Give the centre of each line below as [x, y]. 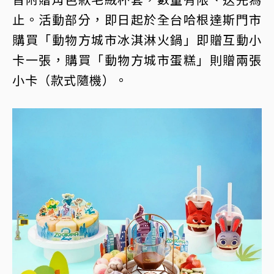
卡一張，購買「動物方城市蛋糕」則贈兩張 [137, 59]
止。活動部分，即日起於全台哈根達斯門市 [137, 19]
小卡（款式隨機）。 [70, 80]
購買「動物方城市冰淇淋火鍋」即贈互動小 [137, 39]
